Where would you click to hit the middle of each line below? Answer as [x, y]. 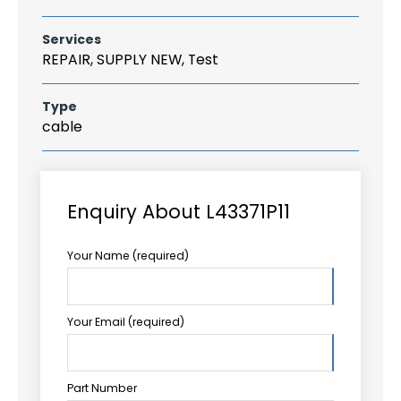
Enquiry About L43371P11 [179, 211]
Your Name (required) [128, 255]
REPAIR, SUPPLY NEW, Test [130, 60]
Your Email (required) [126, 321]
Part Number [102, 388]
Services [72, 39]
